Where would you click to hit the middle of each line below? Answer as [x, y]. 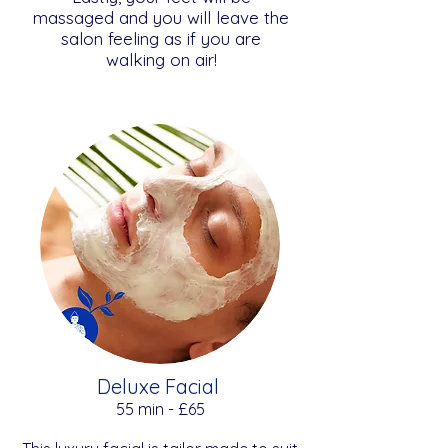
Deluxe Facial [160, 386]
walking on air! [161, 59]
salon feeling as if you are [161, 38]
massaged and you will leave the [161, 17]
